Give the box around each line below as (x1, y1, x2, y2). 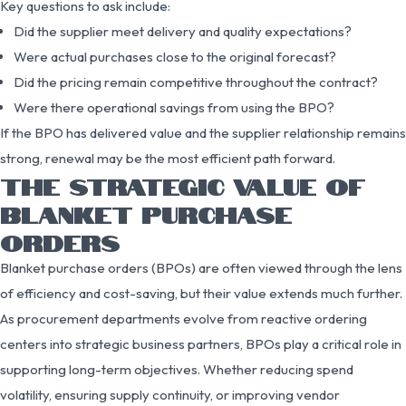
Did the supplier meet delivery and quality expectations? (14, 22, 352, 40)
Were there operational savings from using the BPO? (14, 98, 334, 116)
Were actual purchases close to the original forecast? (14, 47, 336, 65)
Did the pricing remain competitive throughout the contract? (14, 72, 378, 91)
